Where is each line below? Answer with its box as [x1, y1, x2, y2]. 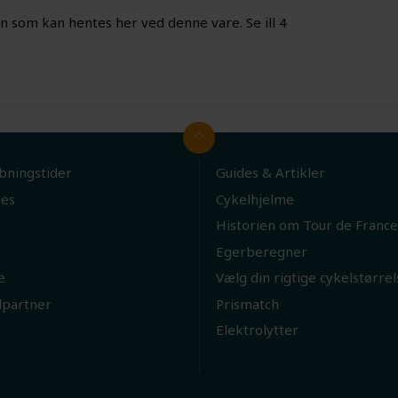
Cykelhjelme [215, 189, 294, 208]
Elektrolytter [215, 321, 298, 339]
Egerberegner [215, 242, 307, 260]
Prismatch [215, 294, 279, 313]
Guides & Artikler [215, 163, 325, 182]
